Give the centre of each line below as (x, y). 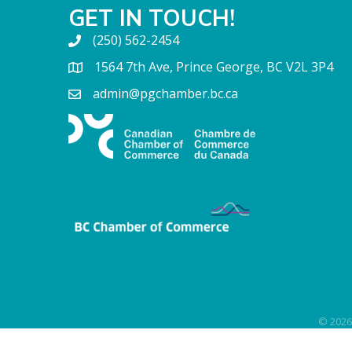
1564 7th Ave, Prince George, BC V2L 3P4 (214, 67)
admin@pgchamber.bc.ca (165, 93)
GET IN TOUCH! (152, 18)
